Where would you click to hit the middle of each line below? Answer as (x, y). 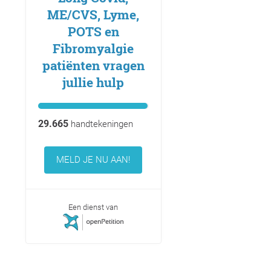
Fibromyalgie (93, 49)
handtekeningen (100, 124)
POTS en (93, 32)
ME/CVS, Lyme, (93, 15)
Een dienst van (93, 207)
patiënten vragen (93, 66)
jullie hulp (93, 83)
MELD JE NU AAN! (93, 160)
